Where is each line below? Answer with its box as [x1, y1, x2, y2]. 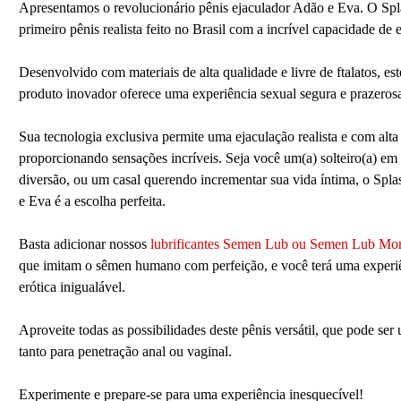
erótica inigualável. [18, 279, 125, 295]
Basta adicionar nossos [18, 236, 150, 252]
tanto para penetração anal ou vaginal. [18, 344, 232, 360]
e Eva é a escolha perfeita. [18, 193, 166, 209]
